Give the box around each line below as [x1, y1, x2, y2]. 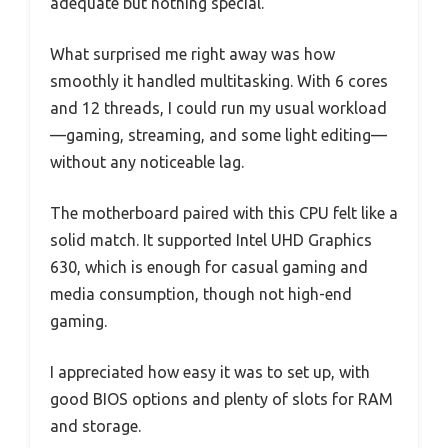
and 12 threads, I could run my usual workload [50, 98, 387, 117]
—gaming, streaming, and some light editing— [50, 125, 387, 144]
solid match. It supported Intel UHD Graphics [50, 230, 372, 249]
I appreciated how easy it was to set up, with [50, 362, 370, 381]
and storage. [50, 416, 141, 435]
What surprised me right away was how [50, 44, 335, 63]
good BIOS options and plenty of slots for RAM [50, 389, 393, 408]
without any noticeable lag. [50, 152, 244, 171]
